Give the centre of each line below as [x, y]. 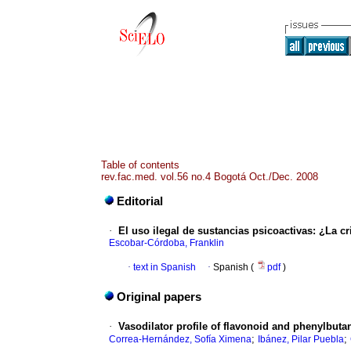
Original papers [159, 297]
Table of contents [140, 165]
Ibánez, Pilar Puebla [301, 340]
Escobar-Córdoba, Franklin [166, 243]
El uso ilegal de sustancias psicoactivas [215, 231]
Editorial [140, 202]
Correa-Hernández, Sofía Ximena [180, 340]
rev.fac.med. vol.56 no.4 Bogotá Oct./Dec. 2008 [210, 177]
